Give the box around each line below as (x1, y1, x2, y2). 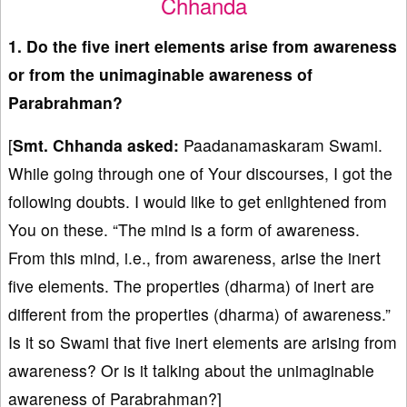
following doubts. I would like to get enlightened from (8, 189, 387, 213)
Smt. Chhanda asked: (13, 133, 179, 156)
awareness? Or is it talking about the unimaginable (8, 358, 374, 382)
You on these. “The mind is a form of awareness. (8, 217, 360, 241)
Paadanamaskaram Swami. (179, 133, 382, 156)
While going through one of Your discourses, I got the (8, 161, 392, 184)
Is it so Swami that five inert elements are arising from (8, 330, 397, 353)
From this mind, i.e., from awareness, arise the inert (8, 245, 381, 269)
